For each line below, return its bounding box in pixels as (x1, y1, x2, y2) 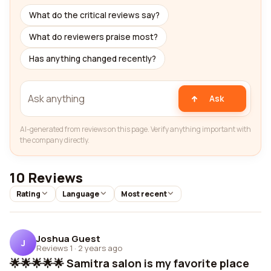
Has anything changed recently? (29, 53, 156, 64)
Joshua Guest (36, 232, 100, 245)
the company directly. (20, 135, 90, 145)
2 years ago (78, 242, 122, 253)
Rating (16, 189, 41, 199)
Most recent (120, 189, 167, 199)
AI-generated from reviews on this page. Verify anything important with (20, 124, 251, 134)
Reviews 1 (36, 242, 73, 253)
